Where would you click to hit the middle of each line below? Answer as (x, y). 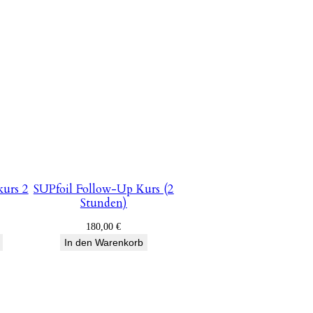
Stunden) (103, 203)
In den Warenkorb (103, 243)
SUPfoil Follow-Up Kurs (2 (103, 189)
